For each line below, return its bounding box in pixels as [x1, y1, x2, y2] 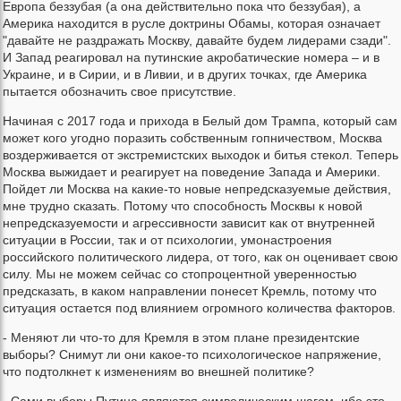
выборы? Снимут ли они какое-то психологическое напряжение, [3, 347, 381, 363]
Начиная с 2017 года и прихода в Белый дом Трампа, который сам [3, 114, 397, 129]
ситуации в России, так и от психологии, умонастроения [3, 233, 332, 248]
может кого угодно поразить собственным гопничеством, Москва [3, 131, 382, 146]
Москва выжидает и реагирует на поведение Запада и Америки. [3, 165, 380, 180]
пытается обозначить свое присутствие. [3, 84, 236, 99]
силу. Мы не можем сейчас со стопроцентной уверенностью [3, 267, 357, 282]
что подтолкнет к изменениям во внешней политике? [3, 364, 314, 380]
